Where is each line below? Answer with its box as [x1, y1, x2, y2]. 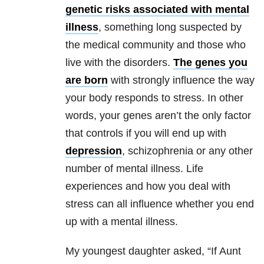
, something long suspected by [98, 21, 242, 34]
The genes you [173, 57, 247, 69]
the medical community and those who [65, 39, 246, 51]
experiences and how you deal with [65, 180, 230, 193]
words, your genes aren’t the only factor [65, 110, 251, 122]
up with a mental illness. [65, 216, 178, 228]
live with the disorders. [65, 57, 173, 69]
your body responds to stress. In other [65, 92, 243, 104]
